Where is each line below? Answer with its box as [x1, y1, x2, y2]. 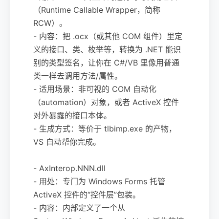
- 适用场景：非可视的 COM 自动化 [33, 84, 156, 94]
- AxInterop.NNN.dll [33, 163, 106, 173]
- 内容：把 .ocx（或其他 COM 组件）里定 [33, 31, 182, 41]
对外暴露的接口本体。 [33, 110, 111, 120]
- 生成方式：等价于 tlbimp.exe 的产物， [33, 123, 176, 133]
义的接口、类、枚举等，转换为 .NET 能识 [33, 44, 181, 54]
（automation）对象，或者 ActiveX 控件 [33, 97, 179, 107]
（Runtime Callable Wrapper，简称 [33, 4, 160, 15]
